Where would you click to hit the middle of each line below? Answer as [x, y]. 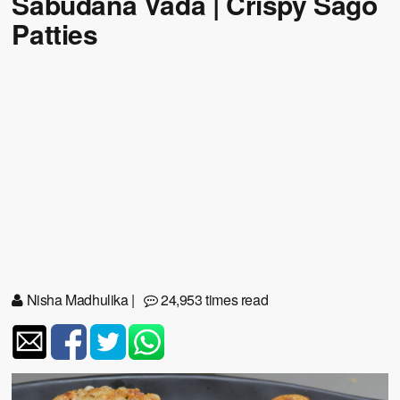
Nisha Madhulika [76, 299]
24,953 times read [213, 299]
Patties [55, 33]
